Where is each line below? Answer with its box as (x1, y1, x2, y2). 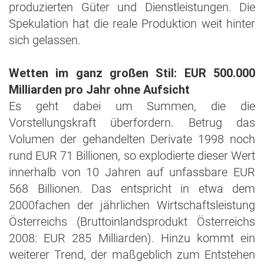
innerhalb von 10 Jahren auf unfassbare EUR (9, 165, 255, 179)
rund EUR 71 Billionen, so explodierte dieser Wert (9, 148, 255, 163)
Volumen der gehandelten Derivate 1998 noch (9, 132, 255, 146)
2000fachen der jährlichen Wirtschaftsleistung (9, 198, 255, 212)
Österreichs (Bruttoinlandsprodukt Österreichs (9, 214, 255, 229)
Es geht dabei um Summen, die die (9, 99, 255, 113)
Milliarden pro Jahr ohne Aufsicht (9, 82, 190, 97)
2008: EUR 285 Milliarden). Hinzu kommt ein (9, 231, 255, 245)
